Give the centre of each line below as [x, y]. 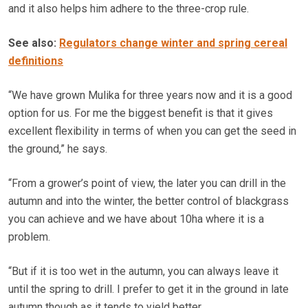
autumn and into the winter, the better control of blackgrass [148, 201]
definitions [36, 60]
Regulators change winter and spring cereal [173, 43]
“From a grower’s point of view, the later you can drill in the [147, 183]
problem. [29, 236]
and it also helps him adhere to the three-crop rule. [129, 8]
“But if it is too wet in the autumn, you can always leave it [143, 271]
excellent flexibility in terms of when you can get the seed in [152, 131]
